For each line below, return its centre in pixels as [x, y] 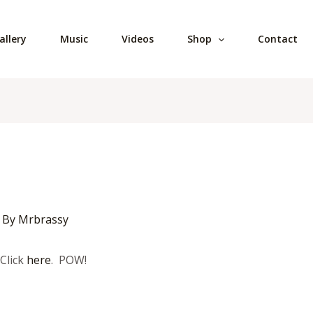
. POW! [68, 260]
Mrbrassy [43, 220]
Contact [278, 39]
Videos [138, 39]
